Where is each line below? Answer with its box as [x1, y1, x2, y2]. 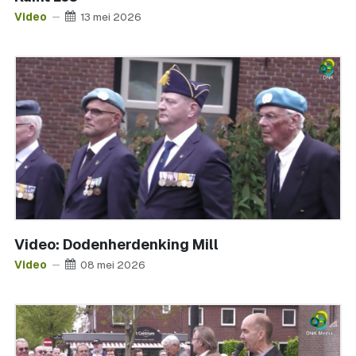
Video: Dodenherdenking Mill [14, 235, 219, 253]
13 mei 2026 [80, 9, 141, 24]
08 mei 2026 [80, 257, 145, 272]
